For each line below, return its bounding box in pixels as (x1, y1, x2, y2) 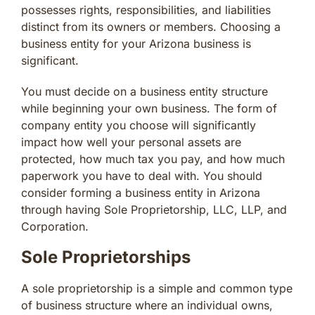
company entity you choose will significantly (21, 117, 256, 132)
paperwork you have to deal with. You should (21, 168, 262, 183)
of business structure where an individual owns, (21, 297, 273, 312)
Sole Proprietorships (21, 246, 191, 267)
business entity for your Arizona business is (21, 36, 251, 51)
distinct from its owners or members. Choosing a (21, 19, 281, 34)
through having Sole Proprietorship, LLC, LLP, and (21, 202, 287, 217)
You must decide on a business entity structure (21, 84, 268, 98)
